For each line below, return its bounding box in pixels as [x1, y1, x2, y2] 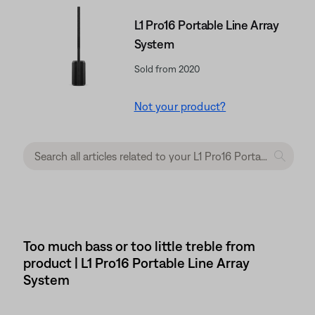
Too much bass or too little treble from [23, 238, 255, 254]
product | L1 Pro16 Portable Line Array [23, 255, 250, 271]
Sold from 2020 [134, 63, 200, 75]
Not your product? [134, 100, 226, 112]
